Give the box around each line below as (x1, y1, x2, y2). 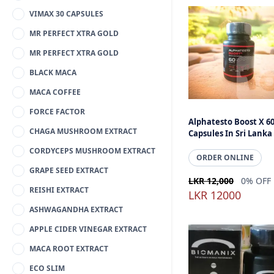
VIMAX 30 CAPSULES (29, 9, 103, 19)
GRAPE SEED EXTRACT (29, 165, 108, 176)
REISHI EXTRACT (29, 185, 89, 195)
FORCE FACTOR (29, 106, 85, 117)
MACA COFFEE (29, 87, 81, 97)
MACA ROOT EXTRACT (29, 243, 108, 254)
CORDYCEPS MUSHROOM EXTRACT (29, 146, 155, 156)
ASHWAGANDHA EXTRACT (29, 204, 123, 215)
